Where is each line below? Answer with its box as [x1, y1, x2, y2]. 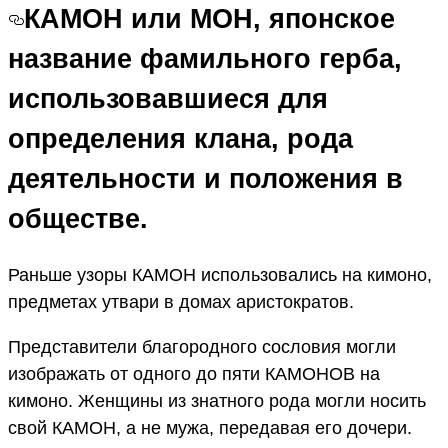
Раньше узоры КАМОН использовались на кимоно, [8, 264, 432, 285]
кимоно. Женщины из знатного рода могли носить [8, 390, 426, 411]
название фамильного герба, [8, 44, 402, 75]
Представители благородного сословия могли [8, 336, 396, 357]
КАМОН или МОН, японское [24, 4, 395, 35]
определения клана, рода [8, 124, 353, 155]
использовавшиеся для [8, 84, 328, 115]
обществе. [8, 204, 148, 235]
